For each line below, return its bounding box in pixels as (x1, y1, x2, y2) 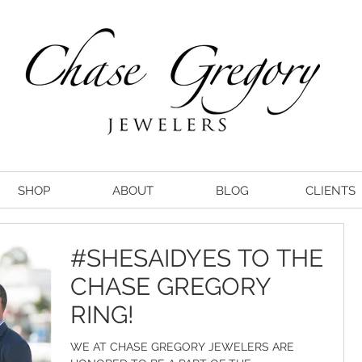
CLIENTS (305, 183, 356, 198)
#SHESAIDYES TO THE (70, 243, 323, 272)
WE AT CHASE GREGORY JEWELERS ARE (70, 339, 294, 353)
